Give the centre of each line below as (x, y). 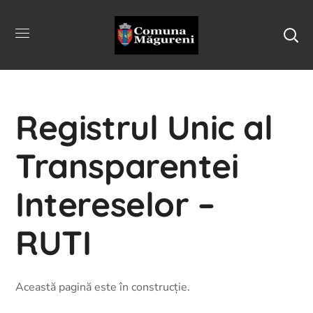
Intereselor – (115, 204)
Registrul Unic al (144, 127)
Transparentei (127, 166)
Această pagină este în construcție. (103, 287)
